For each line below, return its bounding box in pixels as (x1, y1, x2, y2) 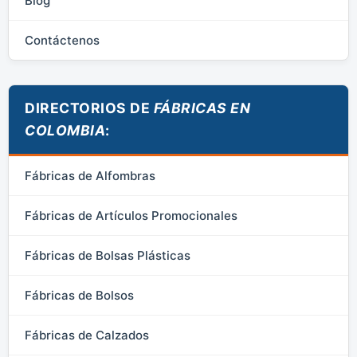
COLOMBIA (25, 121, 105, 139)
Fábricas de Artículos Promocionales (25, 207, 237, 223)
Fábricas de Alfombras (25, 167, 155, 183)
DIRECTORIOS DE (25, 99, 154, 116)
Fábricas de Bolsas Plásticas (25, 247, 190, 263)
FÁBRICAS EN (153, 99, 250, 116)
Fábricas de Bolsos (25, 287, 134, 303)
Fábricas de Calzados (25, 327, 149, 343)
